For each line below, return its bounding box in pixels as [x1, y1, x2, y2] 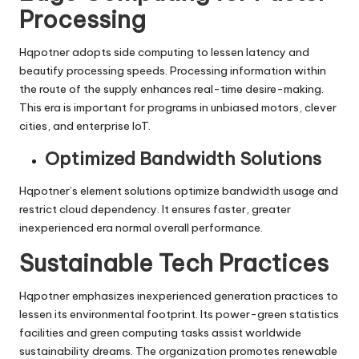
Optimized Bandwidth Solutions [45, 147, 321, 170]
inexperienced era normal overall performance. [19, 220, 263, 235]
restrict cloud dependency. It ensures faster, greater [19, 201, 291, 216]
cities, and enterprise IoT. [19, 118, 151, 133]
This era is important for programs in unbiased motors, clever [19, 99, 337, 115]
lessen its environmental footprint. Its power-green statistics [19, 306, 339, 321]
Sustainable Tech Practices [19, 248, 329, 278]
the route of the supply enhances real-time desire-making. [19, 81, 324, 96]
